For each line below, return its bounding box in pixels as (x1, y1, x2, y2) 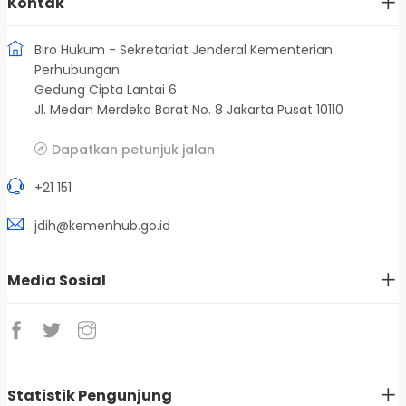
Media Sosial (7, 270, 106, 292)
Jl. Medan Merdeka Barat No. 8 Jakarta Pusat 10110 (34, 101, 343, 120)
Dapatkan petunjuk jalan (52, 140, 215, 159)
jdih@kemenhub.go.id (34, 217, 170, 236)
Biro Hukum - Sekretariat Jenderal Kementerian (34, 41, 333, 60)
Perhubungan (34, 61, 120, 80)
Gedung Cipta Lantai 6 (34, 81, 177, 100)
